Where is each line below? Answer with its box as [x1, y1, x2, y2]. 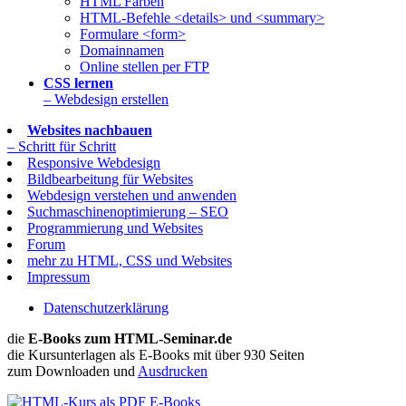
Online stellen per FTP [80, 59, 209, 75]
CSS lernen [43, 75, 113, 92]
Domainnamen [80, 43, 164, 59]
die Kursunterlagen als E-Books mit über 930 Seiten [7, 347, 304, 363]
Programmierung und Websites [27, 220, 203, 237]
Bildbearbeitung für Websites [27, 171, 193, 188]
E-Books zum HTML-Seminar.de [28, 331, 232, 347]
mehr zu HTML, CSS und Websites [27, 253, 232, 269]
